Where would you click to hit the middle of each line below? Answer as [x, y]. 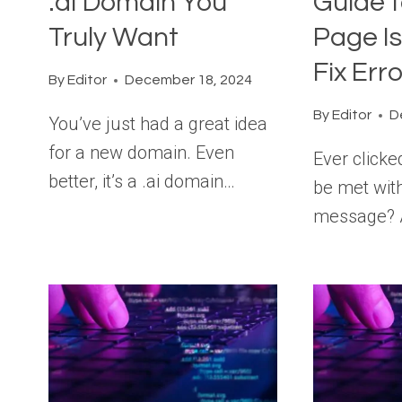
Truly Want [116, 38]
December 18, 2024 [189, 80]
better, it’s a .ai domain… [142, 182]
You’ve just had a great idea [158, 124]
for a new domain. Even [141, 153]
